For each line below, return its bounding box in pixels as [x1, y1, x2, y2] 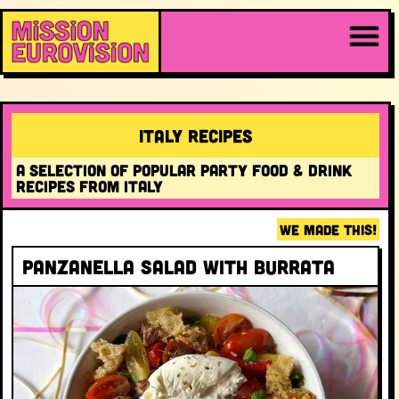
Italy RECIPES [139, 125, 253, 147]
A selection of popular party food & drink [16, 160, 352, 181]
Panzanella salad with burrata [22, 255, 335, 279]
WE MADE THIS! [280, 221, 378, 239]
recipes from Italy [16, 176, 163, 197]
